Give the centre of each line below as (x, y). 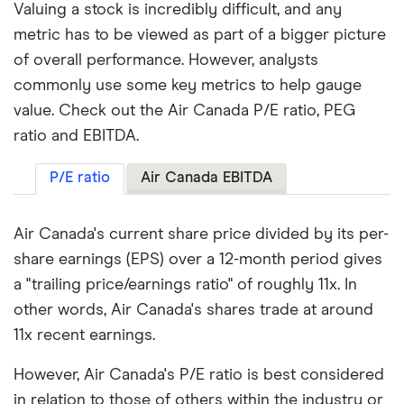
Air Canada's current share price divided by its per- (201, 235)
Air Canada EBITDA (207, 179)
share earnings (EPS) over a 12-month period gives (198, 260)
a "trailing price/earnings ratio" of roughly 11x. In (185, 285)
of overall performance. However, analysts (166, 61)
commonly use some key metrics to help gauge (188, 86)
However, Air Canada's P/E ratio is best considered (199, 376)
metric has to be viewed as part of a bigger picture (200, 36)
